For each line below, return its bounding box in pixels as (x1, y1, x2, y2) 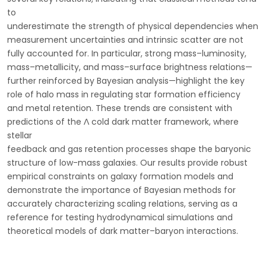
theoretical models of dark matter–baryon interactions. (7, 225, 238, 237)
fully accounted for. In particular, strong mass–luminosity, (7, 47, 246, 59)
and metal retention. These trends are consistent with (7, 102, 232, 114)
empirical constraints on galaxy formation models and (7, 170, 233, 182)
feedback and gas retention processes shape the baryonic (7, 143, 251, 155)
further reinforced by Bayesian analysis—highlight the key (7, 75, 245, 87)
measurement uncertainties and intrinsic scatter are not (7, 34, 243, 46)
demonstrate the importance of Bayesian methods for (7, 184, 236, 196)
